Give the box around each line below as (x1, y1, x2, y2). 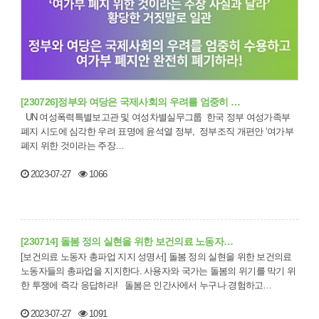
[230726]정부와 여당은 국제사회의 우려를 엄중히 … (21, 96, 241, 108)
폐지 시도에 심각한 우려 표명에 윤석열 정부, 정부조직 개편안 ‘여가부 (21, 126, 147, 137)
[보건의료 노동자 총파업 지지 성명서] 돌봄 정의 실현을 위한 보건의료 (21, 251, 169, 263)
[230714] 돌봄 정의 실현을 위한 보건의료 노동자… (21, 236, 234, 248)
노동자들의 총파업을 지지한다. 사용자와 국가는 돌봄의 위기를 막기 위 (21, 266, 296, 277)
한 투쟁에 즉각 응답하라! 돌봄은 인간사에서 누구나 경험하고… (125, 280, 272, 291)
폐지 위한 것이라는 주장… (21, 140, 125, 152)
